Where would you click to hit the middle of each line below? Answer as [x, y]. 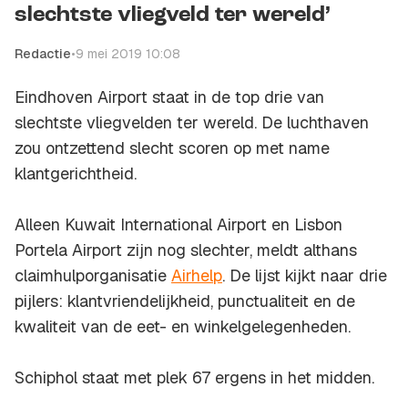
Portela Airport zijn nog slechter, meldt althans [186, 250]
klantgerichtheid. [76, 174]
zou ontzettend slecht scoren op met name [172, 148]
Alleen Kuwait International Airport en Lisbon [178, 225]
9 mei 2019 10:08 [128, 54]
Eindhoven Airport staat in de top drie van [169, 97]
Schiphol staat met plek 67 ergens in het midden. [194, 378]
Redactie [43, 54]
